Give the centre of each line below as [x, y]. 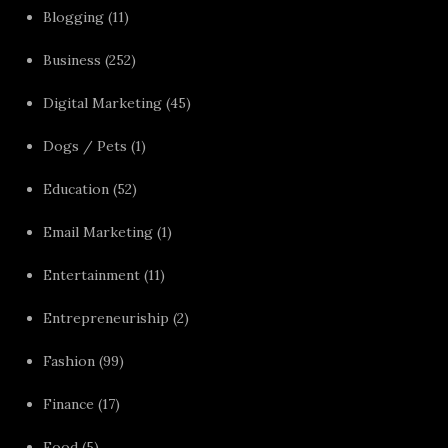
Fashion [69, 361]
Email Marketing [98, 232]
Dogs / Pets [85, 146]
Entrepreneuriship [106, 318]
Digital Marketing [103, 103]
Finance [69, 404]
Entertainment [92, 275]
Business [72, 60]
